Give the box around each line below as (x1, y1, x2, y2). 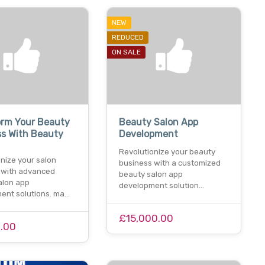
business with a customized (118, 158, 221, 167)
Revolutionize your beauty (118, 147, 215, 156)
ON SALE (111, 48, 141, 57)
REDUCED (111, 33, 144, 42)
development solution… (118, 180, 204, 190)
